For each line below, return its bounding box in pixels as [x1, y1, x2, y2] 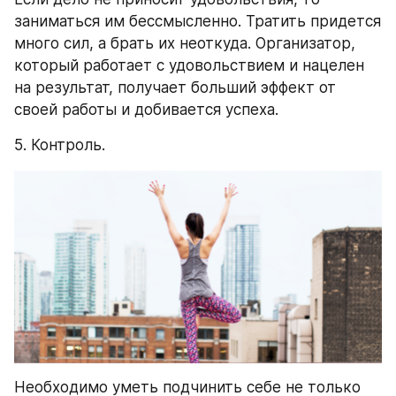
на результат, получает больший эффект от [14, 79, 336, 97]
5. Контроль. [14, 136, 105, 155]
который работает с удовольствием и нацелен [14, 57, 364, 75]
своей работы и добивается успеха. [14, 101, 278, 119]
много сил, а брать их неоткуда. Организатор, [14, 34, 355, 53]
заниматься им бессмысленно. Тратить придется [14, 12, 381, 31]
